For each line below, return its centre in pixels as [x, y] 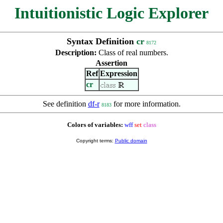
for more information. [146, 104]
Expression [118, 73]
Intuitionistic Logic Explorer [111, 13]
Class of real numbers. [133, 53]
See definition [65, 104]
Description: [77, 53]
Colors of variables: [95, 125]
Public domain [131, 141]
